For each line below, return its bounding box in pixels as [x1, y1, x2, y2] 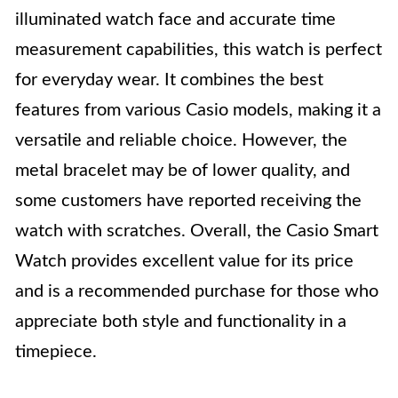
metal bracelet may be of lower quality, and [15, 162, 350, 179]
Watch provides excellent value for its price [15, 252, 354, 270]
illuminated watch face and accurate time [15, 11, 336, 28]
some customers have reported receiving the [15, 192, 362, 210]
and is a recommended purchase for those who [15, 283, 378, 300]
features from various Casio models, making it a [15, 101, 381, 119]
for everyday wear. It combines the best [15, 71, 323, 89]
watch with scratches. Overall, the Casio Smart [15, 222, 378, 240]
